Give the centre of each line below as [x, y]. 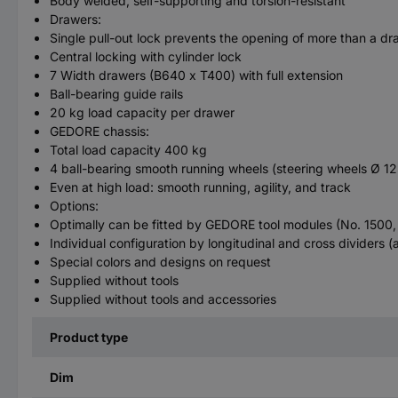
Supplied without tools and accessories [163, 299]
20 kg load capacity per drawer [142, 112]
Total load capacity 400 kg [128, 150]
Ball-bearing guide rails [116, 94]
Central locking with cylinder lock [146, 56]
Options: [74, 206]
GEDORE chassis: [99, 131]
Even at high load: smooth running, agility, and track [200, 187]
